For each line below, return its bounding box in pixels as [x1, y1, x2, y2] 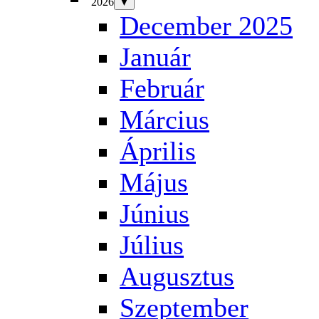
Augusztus [120, 261, 234, 291]
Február [120, 73, 204, 103]
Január [120, 42, 191, 72]
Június [120, 199, 189, 229]
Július [120, 230, 184, 260]
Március [120, 105, 209, 135]
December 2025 [120, 11, 293, 41]
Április [120, 136, 196, 166]
